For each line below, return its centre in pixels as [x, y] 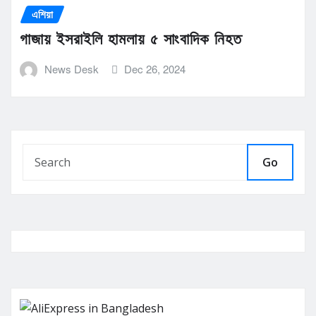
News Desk [71, 69]
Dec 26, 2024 [155, 69]
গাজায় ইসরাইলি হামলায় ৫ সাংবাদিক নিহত [131, 39]
